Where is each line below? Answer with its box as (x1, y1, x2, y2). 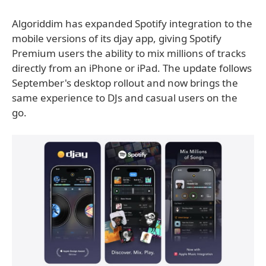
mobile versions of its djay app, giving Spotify (12, 31, 221, 45)
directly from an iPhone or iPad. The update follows (12, 61, 252, 75)
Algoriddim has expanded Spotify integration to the (12, 17, 252, 30)
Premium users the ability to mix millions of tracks (12, 46, 246, 60)
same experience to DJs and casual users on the (12, 91, 237, 104)
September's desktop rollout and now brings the (12, 76, 238, 90)
